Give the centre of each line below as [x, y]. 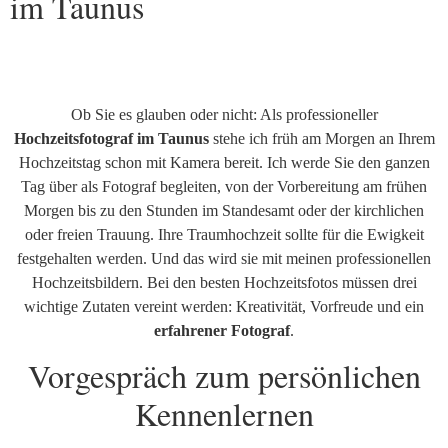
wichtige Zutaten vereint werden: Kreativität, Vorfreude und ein [224, 306]
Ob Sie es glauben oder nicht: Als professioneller [224, 114]
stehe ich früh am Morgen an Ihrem [321, 138]
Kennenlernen [224, 414]
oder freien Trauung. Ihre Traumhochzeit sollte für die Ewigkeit [224, 234]
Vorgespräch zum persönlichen [224, 376]
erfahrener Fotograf [222, 330]
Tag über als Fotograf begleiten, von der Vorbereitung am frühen [224, 186]
